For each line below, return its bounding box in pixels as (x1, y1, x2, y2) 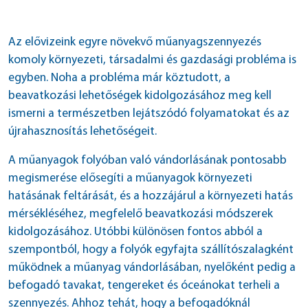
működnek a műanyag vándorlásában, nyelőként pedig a (8, 262, 296, 274)
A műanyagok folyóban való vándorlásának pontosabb (8, 155, 287, 166)
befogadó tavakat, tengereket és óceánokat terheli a (8, 280, 280, 291)
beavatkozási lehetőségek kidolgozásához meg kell (8, 90, 272, 102)
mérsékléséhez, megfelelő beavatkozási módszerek (8, 208, 273, 220)
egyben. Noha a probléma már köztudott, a (8, 72, 230, 84)
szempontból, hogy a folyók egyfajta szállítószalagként (8, 244, 294, 256)
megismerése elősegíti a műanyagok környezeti (8, 173, 252, 184)
